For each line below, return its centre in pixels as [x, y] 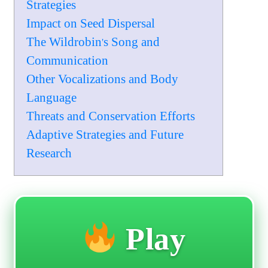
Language [52, 98]
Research [49, 153]
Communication [68, 61]
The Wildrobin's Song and [93, 42]
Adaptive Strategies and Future [105, 135]
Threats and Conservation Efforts [111, 116]
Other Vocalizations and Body [103, 79]
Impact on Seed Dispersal [91, 24]
